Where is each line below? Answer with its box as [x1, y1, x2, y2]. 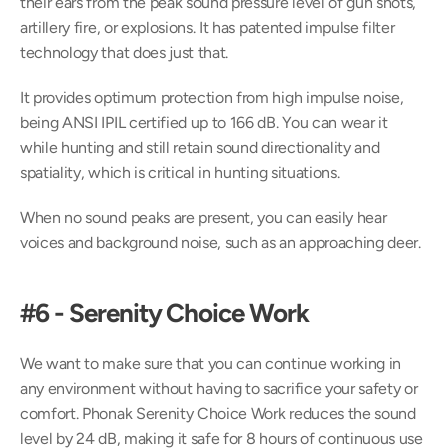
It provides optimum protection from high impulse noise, [20, 88, 404, 107]
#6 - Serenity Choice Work [20, 297, 309, 329]
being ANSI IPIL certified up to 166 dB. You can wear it [20, 113, 388, 132]
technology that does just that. [20, 43, 229, 62]
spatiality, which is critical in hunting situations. [20, 163, 340, 182]
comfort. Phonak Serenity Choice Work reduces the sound [20, 404, 416, 423]
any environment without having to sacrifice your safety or [20, 379, 418, 398]
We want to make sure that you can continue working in [20, 354, 402, 373]
